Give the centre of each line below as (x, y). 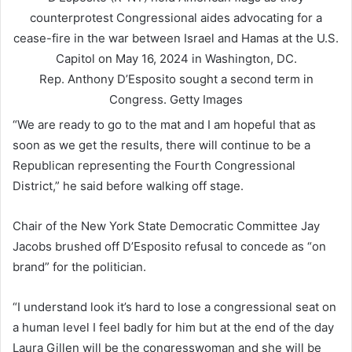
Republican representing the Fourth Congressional (154, 165)
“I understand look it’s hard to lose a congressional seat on (174, 306)
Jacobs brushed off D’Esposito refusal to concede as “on (169, 246)
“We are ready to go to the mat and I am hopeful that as (164, 124)
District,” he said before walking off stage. (128, 185)
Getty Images (206, 99)
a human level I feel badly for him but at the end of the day (173, 327)
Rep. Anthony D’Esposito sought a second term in (176, 79)
